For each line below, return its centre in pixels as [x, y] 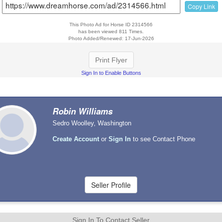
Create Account [76, 139]
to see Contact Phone [163, 139]
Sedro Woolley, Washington [92, 123]
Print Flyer [111, 60]
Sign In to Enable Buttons [111, 73]
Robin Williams [83, 111]
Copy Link [201, 6]
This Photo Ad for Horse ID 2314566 [111, 24]
